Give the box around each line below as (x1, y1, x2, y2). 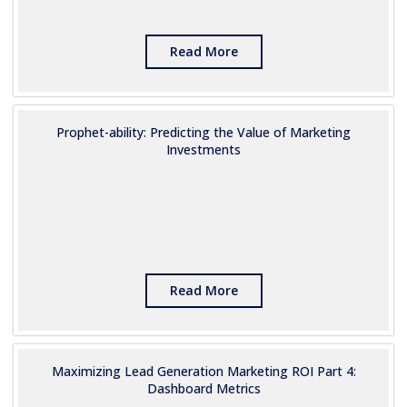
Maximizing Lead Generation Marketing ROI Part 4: (51, 362, 356, 380)
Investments (166, 141, 241, 158)
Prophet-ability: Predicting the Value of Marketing (56, 124, 351, 141)
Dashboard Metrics (146, 380, 261, 397)
